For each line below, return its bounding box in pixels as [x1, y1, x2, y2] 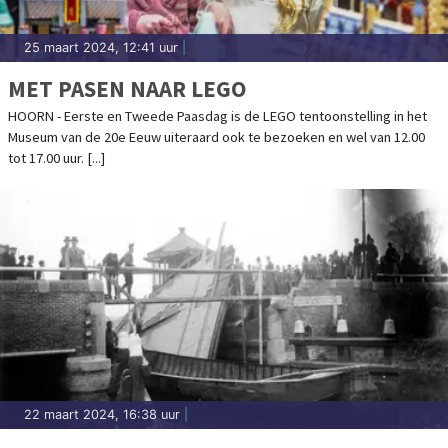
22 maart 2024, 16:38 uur [24, 406, 180, 422]
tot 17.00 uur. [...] [8, 148, 105, 167]
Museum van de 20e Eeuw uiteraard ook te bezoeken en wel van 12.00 [8, 127, 425, 146]
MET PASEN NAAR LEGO [8, 73, 246, 103]
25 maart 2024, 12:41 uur [24, 39, 178, 55]
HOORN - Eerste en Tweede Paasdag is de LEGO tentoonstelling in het [8, 106, 427, 125]
